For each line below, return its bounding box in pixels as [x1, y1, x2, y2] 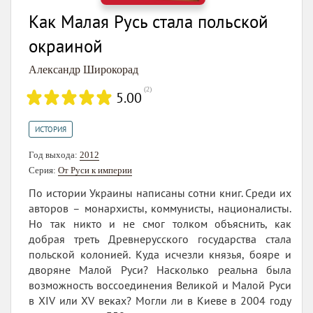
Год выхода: [29, 150, 80, 161]
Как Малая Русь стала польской [29, 10, 268, 34]
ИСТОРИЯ [35, 124, 66, 135]
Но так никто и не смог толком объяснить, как [29, 217, 291, 231]
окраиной [29, 35, 103, 58]
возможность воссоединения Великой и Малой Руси [29, 278, 291, 293]
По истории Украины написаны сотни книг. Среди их [29, 186, 291, 201]
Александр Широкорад [29, 64, 138, 76]
